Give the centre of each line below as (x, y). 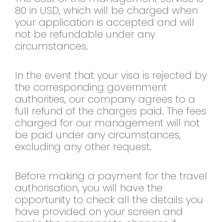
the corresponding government (91, 87)
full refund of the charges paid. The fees (111, 111)
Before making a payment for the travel (111, 176)
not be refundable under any (85, 34)
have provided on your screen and (99, 212)
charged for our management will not (107, 123)
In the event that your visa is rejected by (111, 76)
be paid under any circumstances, (98, 135)
